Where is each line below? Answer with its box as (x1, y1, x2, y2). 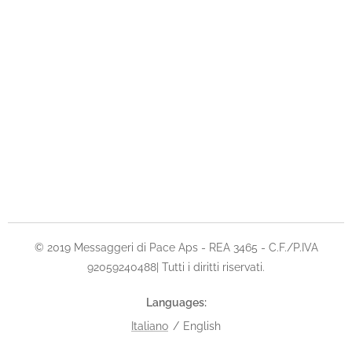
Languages (145, 296, 204, 309)
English (183, 320, 221, 332)
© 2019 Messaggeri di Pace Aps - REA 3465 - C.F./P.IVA (34, 241, 318, 254)
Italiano (131, 320, 168, 332)
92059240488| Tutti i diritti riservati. (87, 261, 265, 273)
